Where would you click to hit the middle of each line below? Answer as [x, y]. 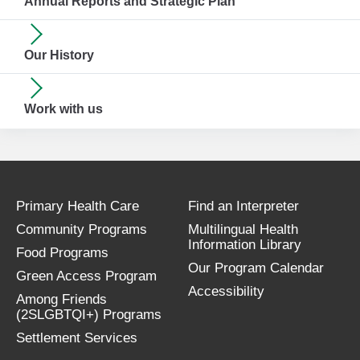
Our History [59, 55]
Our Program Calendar [256, 268]
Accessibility [226, 292]
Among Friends [61, 300]
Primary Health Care [78, 207]
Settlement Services [77, 338]
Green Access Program [86, 276]
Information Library [245, 245]
